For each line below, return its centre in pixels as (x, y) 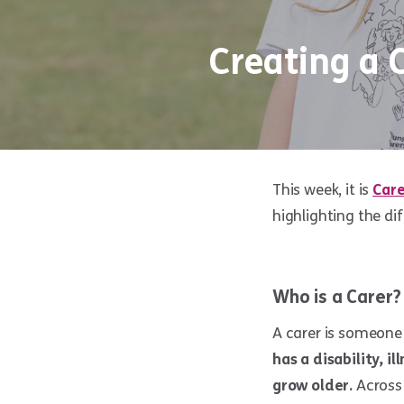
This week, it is (323, 190)
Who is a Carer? (337, 297)
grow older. (313, 385)
